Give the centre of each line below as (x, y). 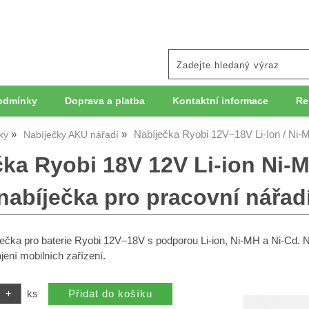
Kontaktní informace (220, 101)
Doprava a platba (104, 101)
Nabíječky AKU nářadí (71, 135)
